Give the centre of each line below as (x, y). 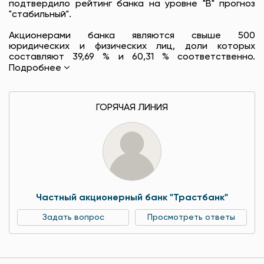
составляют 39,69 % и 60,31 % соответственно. (132, 57)
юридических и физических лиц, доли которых (132, 46)
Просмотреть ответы (191, 217)
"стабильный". (40, 14)
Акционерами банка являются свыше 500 (132, 36)
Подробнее (35, 68)
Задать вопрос (73, 217)
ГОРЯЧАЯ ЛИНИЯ (132, 108)
